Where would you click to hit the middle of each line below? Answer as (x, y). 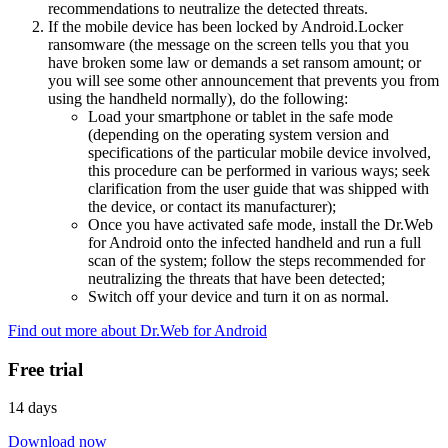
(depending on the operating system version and (238, 134)
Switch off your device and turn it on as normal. (238, 296)
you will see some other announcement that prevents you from (243, 80)
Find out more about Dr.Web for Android (137, 330)
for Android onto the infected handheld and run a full (254, 242)
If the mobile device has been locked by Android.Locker (225, 26)
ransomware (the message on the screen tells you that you (228, 44)
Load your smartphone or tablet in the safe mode (240, 116)
